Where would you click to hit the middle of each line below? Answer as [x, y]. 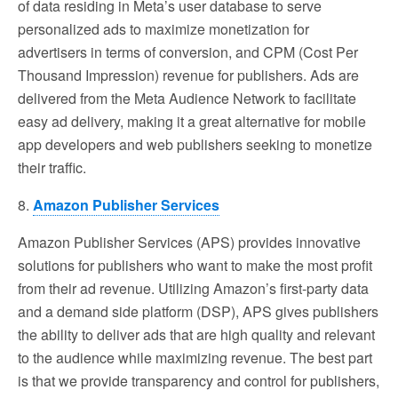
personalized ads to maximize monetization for [163, 28]
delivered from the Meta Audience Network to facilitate [187, 98]
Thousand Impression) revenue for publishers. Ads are [188, 75]
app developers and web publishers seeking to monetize [195, 144]
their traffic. [52, 167]
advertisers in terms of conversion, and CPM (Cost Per [188, 52]
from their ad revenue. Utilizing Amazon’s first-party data [193, 288]
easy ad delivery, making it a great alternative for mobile [192, 121]
